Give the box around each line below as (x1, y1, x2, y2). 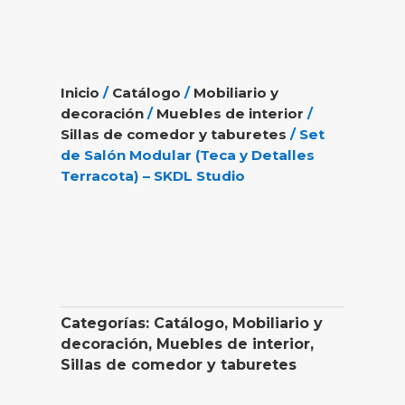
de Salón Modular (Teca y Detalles (61, 146, 316, 165)
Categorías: (61, 315, 155, 333)
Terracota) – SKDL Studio (61, 167, 246, 185)
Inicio (61, 84, 100, 102)
